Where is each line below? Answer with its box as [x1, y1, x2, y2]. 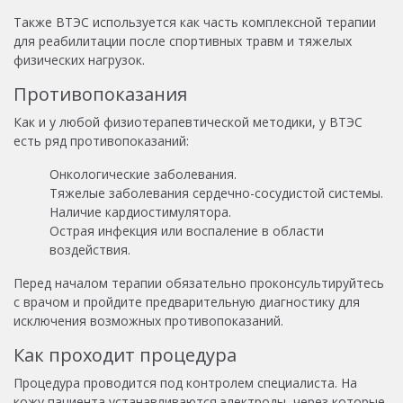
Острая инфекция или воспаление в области [49, 221, 324, 239]
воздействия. [49, 240, 130, 258]
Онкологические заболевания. [49, 165, 237, 183]
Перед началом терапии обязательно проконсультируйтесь [13, 273, 384, 291]
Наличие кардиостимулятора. [49, 202, 231, 220]
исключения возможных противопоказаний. [13, 311, 283, 329]
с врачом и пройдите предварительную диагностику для [13, 292, 360, 310]
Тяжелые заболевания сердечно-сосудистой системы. [49, 184, 383, 201]
